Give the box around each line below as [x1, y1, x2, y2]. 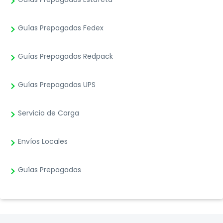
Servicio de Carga [16, 108, 79, 118]
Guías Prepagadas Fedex [16, 22, 104, 33]
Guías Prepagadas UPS [16, 79, 96, 90]
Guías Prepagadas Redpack [16, 51, 113, 61]
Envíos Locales [16, 136, 68, 146]
